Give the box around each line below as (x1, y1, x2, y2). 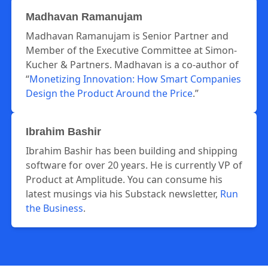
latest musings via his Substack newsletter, (26, 187, 220, 200)
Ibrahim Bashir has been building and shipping (26, 144, 237, 157)
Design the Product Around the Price (26, 87, 193, 100)
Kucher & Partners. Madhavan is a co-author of (26, 58, 239, 71)
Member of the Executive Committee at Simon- (26, 44, 237, 57)
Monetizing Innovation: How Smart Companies (29, 72, 241, 86)
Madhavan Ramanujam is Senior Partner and (26, 29, 229, 42)
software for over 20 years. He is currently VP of (26, 159, 242, 172)
